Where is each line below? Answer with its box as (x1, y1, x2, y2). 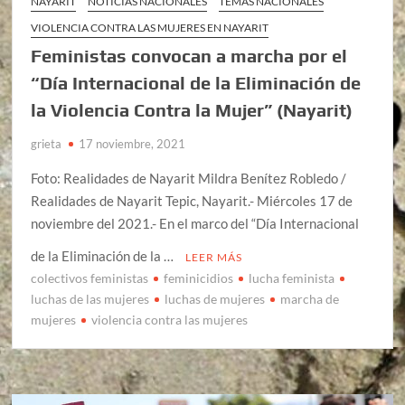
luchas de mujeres (165, 290, 266, 306)
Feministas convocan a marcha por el (31, 44, 348, 66)
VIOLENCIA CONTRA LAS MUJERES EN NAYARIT (31, 20, 269, 34)
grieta (31, 136, 62, 151)
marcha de (280, 290, 340, 306)
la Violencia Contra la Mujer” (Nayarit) (31, 99, 353, 120)
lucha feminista (249, 269, 335, 286)
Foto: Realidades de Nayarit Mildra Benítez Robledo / (31, 169, 347, 186)
